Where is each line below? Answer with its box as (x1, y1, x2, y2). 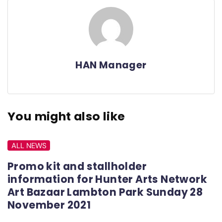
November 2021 (7, 197, 91, 212)
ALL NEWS (11, 140, 47, 151)
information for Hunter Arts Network (7, 171, 207, 186)
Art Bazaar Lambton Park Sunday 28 (7, 184, 203, 199)
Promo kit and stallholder (7, 159, 147, 173)
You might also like (7, 108, 125, 124)
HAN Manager (75, 58, 147, 72)
